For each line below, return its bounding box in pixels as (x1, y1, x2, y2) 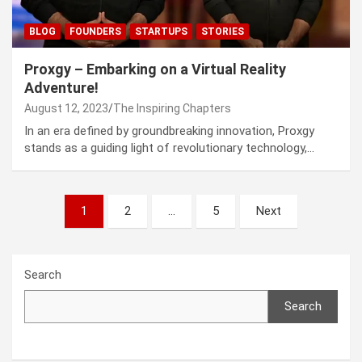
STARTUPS (135, 25, 187, 37)
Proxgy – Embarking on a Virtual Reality (24, 60, 286, 78)
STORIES (201, 25, 244, 37)
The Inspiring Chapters (113, 101, 231, 115)
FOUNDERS (69, 25, 121, 37)
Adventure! (24, 78, 99, 96)
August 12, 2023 (24, 101, 108, 115)
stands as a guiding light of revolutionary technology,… (24, 140, 314, 155)
